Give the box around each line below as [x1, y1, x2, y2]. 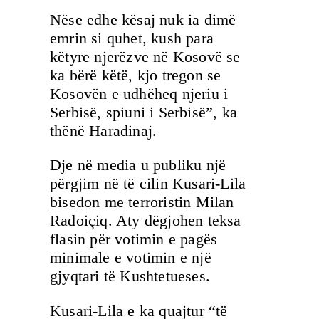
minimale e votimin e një [50, 249, 211, 267]
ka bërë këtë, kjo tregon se [50, 66, 221, 84]
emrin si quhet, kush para [50, 28, 214, 47]
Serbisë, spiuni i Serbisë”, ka [50, 103, 237, 121]
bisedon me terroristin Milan [50, 193, 234, 211]
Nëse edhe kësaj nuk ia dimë [50, 10, 236, 28]
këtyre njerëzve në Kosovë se [50, 47, 241, 66]
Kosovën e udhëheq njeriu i [50, 84, 229, 103]
